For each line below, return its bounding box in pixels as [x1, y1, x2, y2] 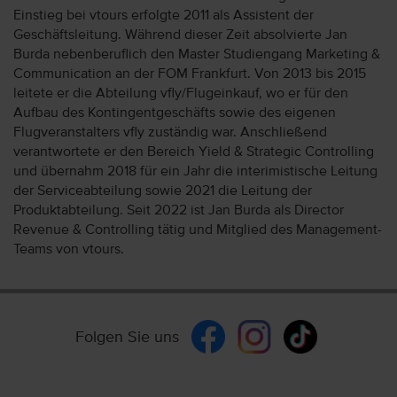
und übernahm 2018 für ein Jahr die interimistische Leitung [13, 164, 378, 179]
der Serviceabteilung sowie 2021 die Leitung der [13, 183, 312, 198]
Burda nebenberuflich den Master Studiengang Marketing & [13, 47, 380, 62]
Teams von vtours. [13, 242, 124, 257]
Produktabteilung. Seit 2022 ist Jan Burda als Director [13, 203, 344, 218]
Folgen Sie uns [75, 330, 179, 346]
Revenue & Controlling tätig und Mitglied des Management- [13, 222, 382, 237]
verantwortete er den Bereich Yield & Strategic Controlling [13, 144, 374, 160]
